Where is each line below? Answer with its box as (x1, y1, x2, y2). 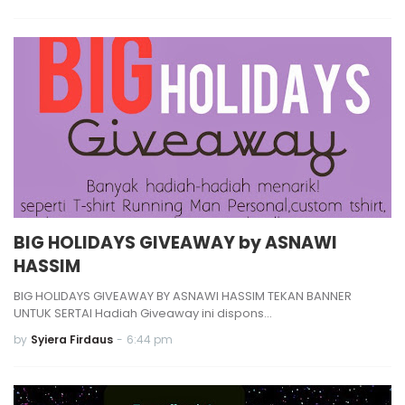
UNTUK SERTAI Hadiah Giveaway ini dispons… (14, 305, 272, 322)
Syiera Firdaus (31, 332, 113, 347)
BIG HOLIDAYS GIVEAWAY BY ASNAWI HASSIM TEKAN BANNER (14, 287, 352, 305)
